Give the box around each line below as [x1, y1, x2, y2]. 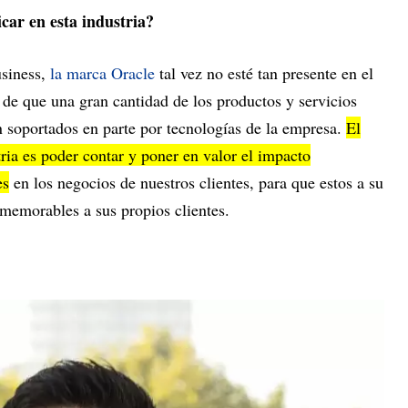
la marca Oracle [50, 62, 155, 85]
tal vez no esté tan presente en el [155, 62, 373, 85]
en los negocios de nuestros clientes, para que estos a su [9, 171, 383, 194]
